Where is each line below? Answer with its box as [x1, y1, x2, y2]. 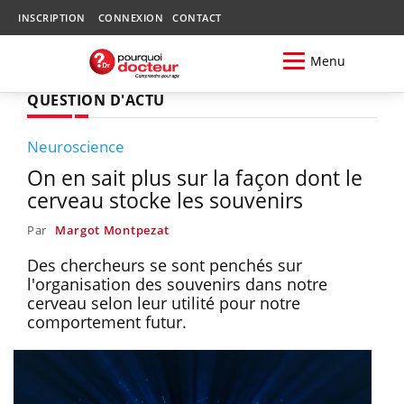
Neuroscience [27, 135, 124, 157]
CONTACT [172, 11, 222, 24]
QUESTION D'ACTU [27, 89, 165, 110]
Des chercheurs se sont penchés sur [27, 253, 302, 276]
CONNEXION [97, 11, 163, 24]
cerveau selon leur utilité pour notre [27, 291, 300, 314]
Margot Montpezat [54, 221, 170, 238]
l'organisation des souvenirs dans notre [27, 272, 327, 295]
